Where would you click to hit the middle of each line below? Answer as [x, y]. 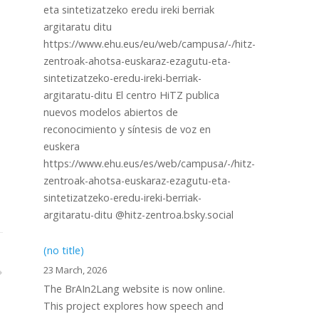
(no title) [64, 250]
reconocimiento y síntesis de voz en [127, 129]
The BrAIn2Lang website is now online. [134, 289]
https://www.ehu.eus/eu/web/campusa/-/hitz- [150, 44]
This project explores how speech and [134, 306]
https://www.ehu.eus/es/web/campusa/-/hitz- [149, 163]
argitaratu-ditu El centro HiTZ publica [131, 95]
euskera [62, 146]
